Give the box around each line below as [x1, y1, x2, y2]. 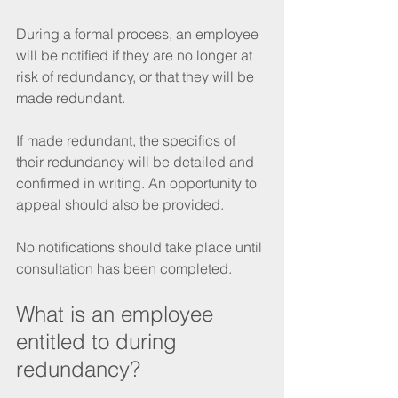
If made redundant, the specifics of [16, 131, 239, 149]
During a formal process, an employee [16, 24, 262, 43]
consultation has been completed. [16, 259, 235, 277]
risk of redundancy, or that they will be [16, 67, 258, 85]
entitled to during [16, 328, 183, 354]
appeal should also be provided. [16, 195, 227, 213]
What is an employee [16, 300, 219, 327]
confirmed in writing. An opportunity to [16, 173, 260, 192]
